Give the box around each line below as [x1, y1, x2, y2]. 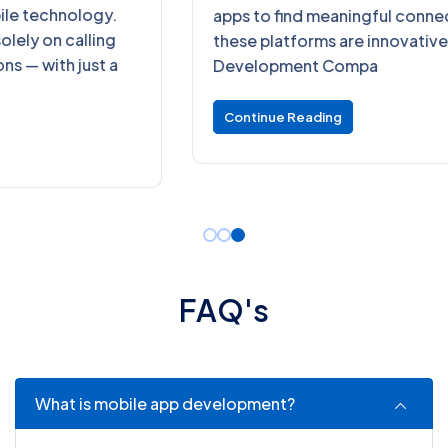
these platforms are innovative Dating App [36, 30, 360, 52]
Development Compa [36, 55, 201, 77]
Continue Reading [47, 109, 165, 126]
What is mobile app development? [35, 393, 295, 415]
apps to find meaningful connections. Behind [36, 5, 378, 27]
